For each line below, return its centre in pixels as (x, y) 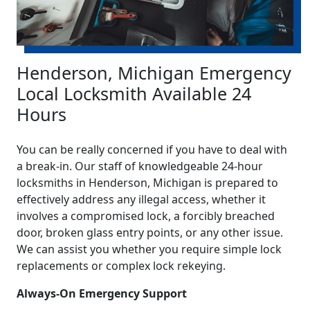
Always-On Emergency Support (102, 294)
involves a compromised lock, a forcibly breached (146, 216)
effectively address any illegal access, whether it (141, 200)
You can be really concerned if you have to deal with (152, 150)
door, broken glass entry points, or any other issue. (150, 233)
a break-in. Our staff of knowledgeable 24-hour (140, 166)
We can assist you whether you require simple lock (149, 249)
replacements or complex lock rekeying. (121, 266)
